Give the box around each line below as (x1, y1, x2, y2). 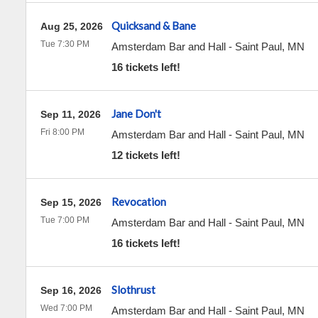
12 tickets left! (111, 149, 180, 161)
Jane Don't (111, 107, 161, 120)
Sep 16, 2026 (40, 285, 102, 296)
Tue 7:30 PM (40, 39, 89, 49)
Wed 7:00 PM (40, 303, 92, 313)
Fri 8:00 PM (40, 127, 84, 137)
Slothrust (111, 283, 155, 296)
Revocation (111, 195, 166, 208)
